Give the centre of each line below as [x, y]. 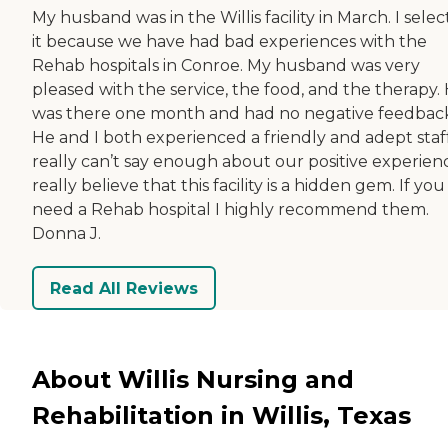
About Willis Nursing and [193, 379]
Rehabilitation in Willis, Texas [221, 415]
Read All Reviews [124, 288]
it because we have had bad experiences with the [229, 42]
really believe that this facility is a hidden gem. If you [238, 186]
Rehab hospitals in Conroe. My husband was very [226, 66]
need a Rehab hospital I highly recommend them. [230, 210]
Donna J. [66, 234]
